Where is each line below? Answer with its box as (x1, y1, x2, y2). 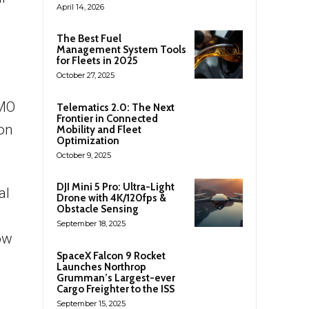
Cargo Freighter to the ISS (57, 282, 175, 295)
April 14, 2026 (57, 1, 104, 12)
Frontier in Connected (57, 112, 158, 125)
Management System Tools (57, 43, 186, 56)
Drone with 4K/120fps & (57, 191, 166, 204)
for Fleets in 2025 (57, 54, 138, 67)
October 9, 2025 (57, 150, 111, 160)
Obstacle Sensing (57, 202, 139, 215)
